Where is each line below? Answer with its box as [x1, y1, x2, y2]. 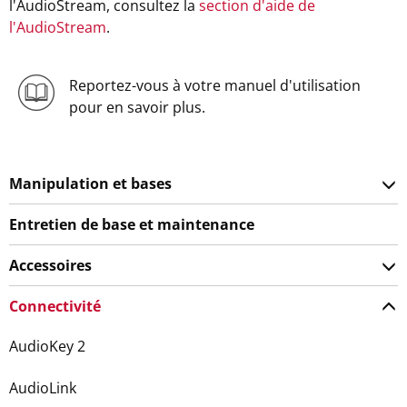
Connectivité [9, 296, 101, 316]
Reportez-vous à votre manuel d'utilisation [68, 75, 361, 95]
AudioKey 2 [9, 336, 85, 356]
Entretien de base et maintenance [9, 214, 254, 234]
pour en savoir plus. [68, 97, 205, 117]
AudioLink [9, 378, 76, 398]
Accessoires [9, 255, 92, 275]
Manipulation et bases [9, 174, 172, 194]
